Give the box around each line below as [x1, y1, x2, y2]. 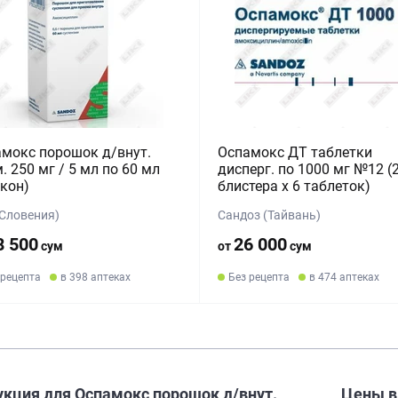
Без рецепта [227, 271, 290, 283]
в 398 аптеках [60, 271, 131, 283]
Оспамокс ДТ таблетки [217, 144, 372, 161]
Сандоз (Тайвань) [217, 208, 321, 222]
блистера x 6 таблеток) [217, 178, 370, 195]
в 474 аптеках [308, 271, 379, 283]
